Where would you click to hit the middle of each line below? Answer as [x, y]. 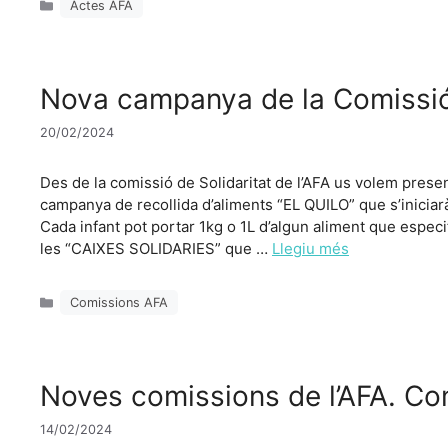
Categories [92, 294]
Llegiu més [310, 248]
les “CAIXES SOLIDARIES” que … [156, 248]
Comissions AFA [119, 303]
